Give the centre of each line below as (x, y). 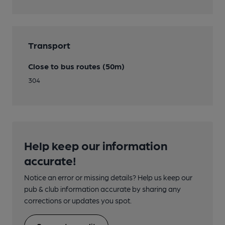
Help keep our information (96, 145)
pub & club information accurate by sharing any (102, 189)
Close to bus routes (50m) (76, 66)
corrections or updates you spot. (78, 200)
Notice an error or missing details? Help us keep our (108, 177)
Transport (49, 45)
